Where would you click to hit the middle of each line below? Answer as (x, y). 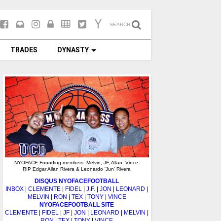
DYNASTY (73, 50)
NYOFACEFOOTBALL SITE (77, 205)
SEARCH (120, 24)
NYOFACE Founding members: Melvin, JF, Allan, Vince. (77, 163)
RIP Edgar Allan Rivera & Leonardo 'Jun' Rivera (77, 169)
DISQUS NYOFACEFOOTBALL (77, 181)
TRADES (24, 50)
